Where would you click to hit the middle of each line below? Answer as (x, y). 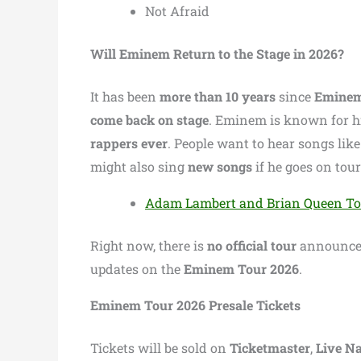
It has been (125, 96)
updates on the (137, 268)
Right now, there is (149, 245)
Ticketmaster (270, 347)
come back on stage (149, 119)
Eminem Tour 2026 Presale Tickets (195, 305)
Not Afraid (177, 10)
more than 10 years (218, 96)
